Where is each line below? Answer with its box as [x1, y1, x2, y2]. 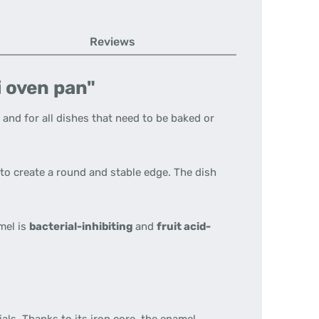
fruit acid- [157, 220, 211, 233]
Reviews [90, 35, 135, 48]
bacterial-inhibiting [29, 220, 135, 233]
